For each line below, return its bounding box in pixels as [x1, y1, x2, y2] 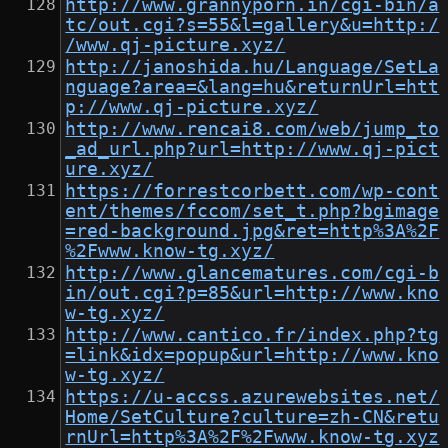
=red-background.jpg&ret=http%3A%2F [65, 221, 440, 242]
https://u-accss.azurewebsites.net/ [65, 387, 440, 408]
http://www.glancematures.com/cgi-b [65, 263, 440, 284]
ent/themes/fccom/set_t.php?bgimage [65, 201, 440, 222]
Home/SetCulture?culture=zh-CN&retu [65, 407, 440, 428]
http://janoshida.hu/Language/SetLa [65, 57, 440, 78]
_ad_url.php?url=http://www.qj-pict [65, 139, 440, 160]
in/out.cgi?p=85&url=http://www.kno [65, 283, 440, 304]
